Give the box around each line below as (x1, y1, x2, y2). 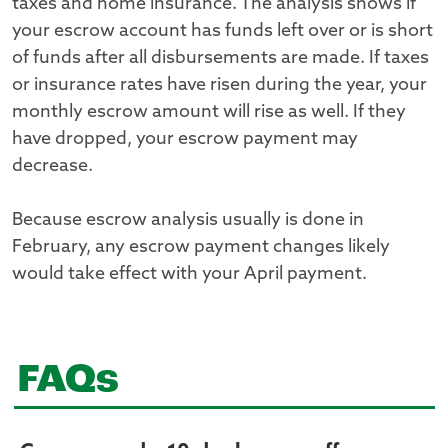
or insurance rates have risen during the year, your (12, 76, 427, 96)
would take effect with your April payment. (12, 265, 367, 285)
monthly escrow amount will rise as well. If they (12, 103, 406, 123)
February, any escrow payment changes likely (12, 238, 390, 258)
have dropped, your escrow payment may (12, 130, 358, 150)
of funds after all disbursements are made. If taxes (12, 49, 429, 69)
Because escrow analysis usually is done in (12, 211, 364, 231)
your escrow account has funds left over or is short (12, 22, 433, 42)
